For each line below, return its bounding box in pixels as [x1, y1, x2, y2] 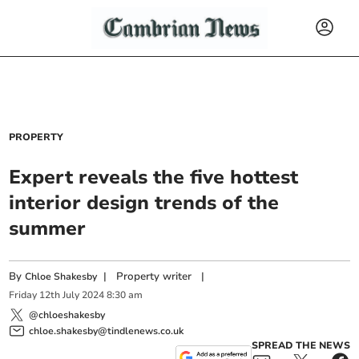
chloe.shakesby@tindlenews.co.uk [29, 324, 184, 337]
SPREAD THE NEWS [251, 338, 350, 352]
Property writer [116, 269, 192, 284]
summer [9, 216, 87, 241]
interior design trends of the [9, 190, 280, 216]
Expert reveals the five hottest [9, 164, 299, 190]
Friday [9, 288, 38, 302]
